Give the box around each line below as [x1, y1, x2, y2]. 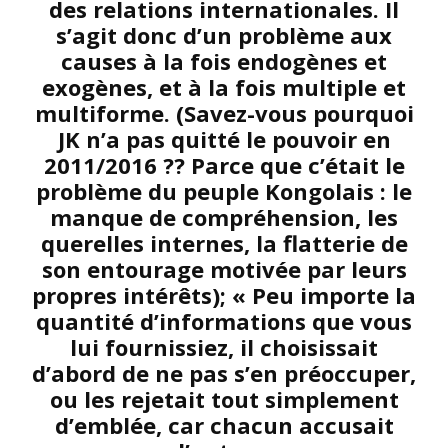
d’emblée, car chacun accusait [54, 410, 394, 440]
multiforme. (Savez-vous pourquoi [34, 98, 414, 128]
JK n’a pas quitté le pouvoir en [57, 124, 391, 154]
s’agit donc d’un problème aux [56, 20, 392, 50]
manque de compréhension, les [50, 202, 398, 232]
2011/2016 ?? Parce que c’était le [43, 150, 405, 180]
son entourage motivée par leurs [41, 254, 407, 284]
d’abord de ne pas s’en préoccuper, [32, 358, 416, 388]
